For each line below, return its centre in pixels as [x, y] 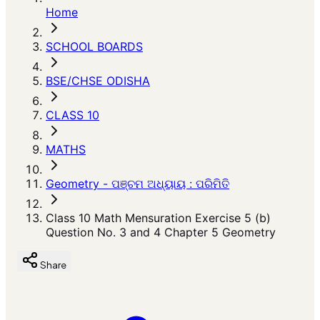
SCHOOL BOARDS [94, 46]
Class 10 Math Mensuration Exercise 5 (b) [158, 218]
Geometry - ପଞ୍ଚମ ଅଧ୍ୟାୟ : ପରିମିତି [137, 184]
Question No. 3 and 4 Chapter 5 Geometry [161, 232]
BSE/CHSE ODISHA [98, 81]
